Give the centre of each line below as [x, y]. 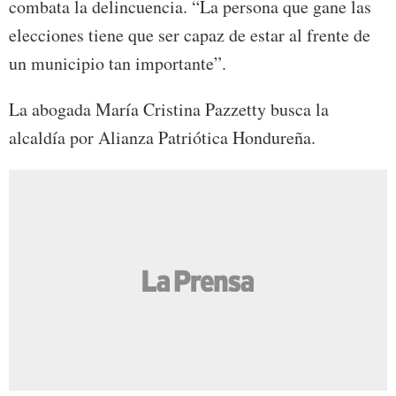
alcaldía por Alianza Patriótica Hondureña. [162, 138]
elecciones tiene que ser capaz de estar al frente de [190, 35]
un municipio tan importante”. [118, 64]
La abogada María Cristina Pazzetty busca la [169, 110]
